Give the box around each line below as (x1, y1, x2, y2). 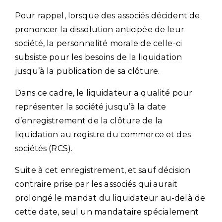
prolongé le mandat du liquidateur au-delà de (15, 193, 206, 203)
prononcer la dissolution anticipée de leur (15, 24, 184, 34)
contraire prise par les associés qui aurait (15, 179, 178, 189)
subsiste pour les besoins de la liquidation (15, 52, 182, 62)
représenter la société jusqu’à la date (15, 102, 166, 111)
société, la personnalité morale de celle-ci (15, 38, 182, 48)
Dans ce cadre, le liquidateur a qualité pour (15, 88, 193, 98)
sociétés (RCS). (15, 143, 73, 153)
